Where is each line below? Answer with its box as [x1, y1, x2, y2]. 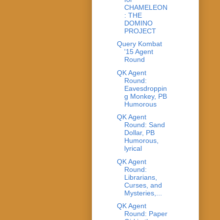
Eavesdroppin [124, 84, 167, 92]
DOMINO [124, 19, 153, 27]
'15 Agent [124, 48, 153, 56]
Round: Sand [124, 121, 165, 129]
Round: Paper [124, 210, 167, 218]
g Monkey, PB [124, 92, 167, 100]
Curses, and [124, 181, 162, 189]
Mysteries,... [124, 189, 162, 197]
